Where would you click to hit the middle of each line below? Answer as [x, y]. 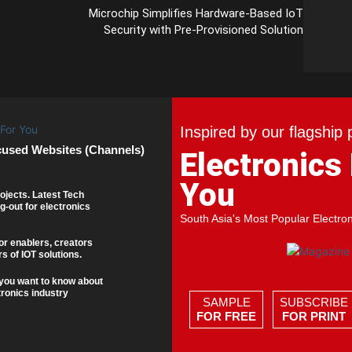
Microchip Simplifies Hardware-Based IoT [196, 14]
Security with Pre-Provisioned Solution [203, 30]
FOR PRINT [314, 317]
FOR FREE [227, 317]
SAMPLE [226, 302]
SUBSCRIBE [314, 302]
